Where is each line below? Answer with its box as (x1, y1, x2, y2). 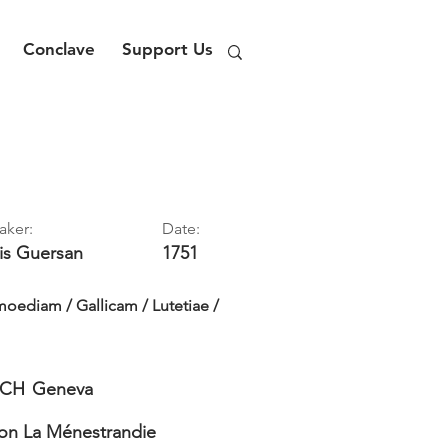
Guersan (16, 242, 83, 264)
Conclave (23, 39, 95, 59)
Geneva (32, 378, 93, 400)
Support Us (122, 39, 213, 59)
